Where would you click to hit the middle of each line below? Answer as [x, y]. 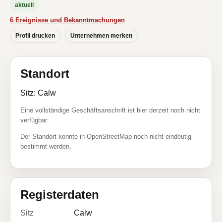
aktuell [24, 5]
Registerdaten [60, 194]
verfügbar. [34, 120]
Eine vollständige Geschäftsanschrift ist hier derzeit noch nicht [110, 110]
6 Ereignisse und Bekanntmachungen [67, 20]
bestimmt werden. [46, 146]
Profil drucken [35, 36]
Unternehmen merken [101, 36]
